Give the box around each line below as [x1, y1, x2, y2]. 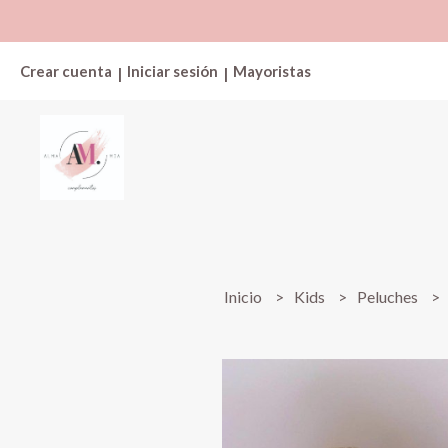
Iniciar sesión [127, 62, 218, 80]
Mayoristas [233, 62, 311, 80]
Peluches [357, 287, 422, 306]
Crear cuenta [20, 62, 112, 80]
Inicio [224, 287, 266, 306]
